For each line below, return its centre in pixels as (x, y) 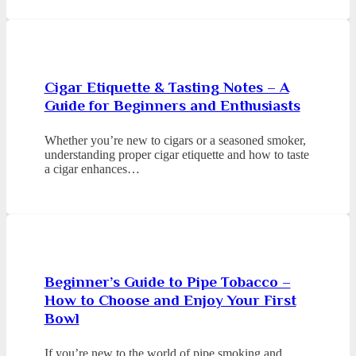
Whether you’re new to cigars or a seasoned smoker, (175, 141)
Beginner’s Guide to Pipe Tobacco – (167, 281)
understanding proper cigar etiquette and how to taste (176, 155)
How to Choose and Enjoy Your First (170, 300)
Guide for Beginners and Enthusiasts (172, 106)
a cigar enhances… (92, 169)
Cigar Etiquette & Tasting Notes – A (166, 87)
